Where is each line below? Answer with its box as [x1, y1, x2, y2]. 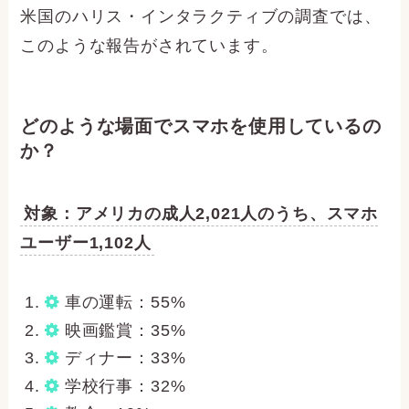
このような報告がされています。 [20, 36, 278, 55]
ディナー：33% [59, 349, 186, 368]
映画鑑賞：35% [59, 320, 186, 340]
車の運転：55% [59, 293, 186, 312]
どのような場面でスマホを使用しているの [20, 115, 382, 136]
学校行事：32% [59, 376, 186, 395]
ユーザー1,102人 [20, 234, 152, 253]
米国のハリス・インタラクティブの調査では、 [20, 6, 382, 26]
